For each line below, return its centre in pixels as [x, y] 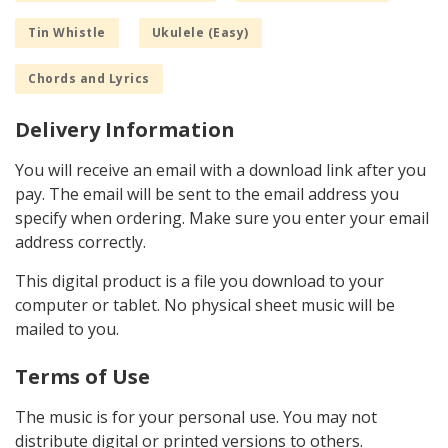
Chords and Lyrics [89, 79]
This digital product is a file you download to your [199, 281]
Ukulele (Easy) [200, 33]
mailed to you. [67, 329]
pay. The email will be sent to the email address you [207, 194]
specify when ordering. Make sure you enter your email [222, 218]
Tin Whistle [67, 33]
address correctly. [80, 242]
